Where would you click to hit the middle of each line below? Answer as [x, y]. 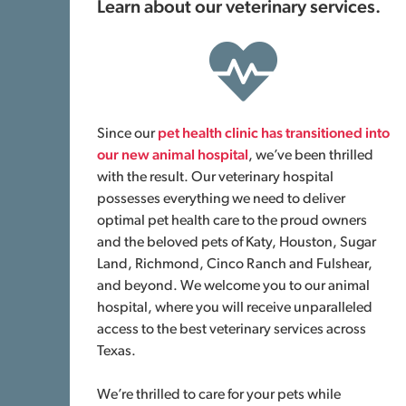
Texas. [117, 352]
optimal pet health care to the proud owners [232, 221]
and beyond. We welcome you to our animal [234, 286]
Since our [128, 134]
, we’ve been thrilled [311, 156]
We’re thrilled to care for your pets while [219, 395]
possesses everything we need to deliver [222, 199]
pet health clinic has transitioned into [274, 134]
